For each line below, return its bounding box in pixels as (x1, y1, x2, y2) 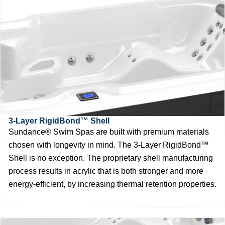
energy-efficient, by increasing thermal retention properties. (9, 179, 216, 188)
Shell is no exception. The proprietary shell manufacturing (9, 153, 213, 162)
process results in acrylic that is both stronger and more (9, 166, 203, 175)
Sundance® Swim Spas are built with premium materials (9, 127, 209, 136)
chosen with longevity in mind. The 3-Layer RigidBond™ (9, 140, 209, 149)
